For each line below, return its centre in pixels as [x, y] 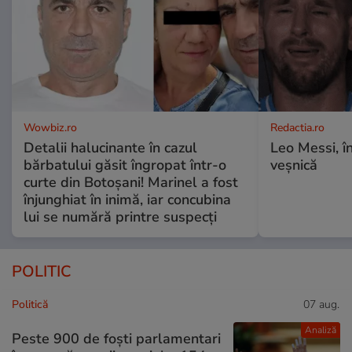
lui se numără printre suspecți [120, 217]
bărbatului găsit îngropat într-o [125, 165]
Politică [30, 305]
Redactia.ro [297, 128]
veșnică [293, 165]
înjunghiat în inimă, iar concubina [127, 200]
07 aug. [321, 305]
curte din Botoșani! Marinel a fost [131, 183]
